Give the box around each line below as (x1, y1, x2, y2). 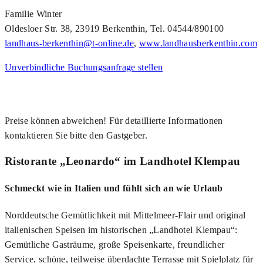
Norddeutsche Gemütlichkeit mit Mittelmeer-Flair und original (5, 210, 246, 221)
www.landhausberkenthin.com (139, 38, 257, 49)
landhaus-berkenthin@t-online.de (5, 38, 134, 49)
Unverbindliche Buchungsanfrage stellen (5, 62, 163, 73)
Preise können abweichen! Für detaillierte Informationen (5, 116, 223, 126)
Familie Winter (5, 9, 62, 19)
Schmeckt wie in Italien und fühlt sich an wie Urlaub (5, 183, 223, 194)
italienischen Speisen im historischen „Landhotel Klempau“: (5, 225, 238, 235)
